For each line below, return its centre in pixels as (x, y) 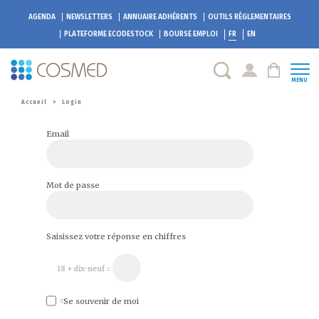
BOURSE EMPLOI (191, 34)
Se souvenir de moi (100, 301)
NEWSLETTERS (89, 17)
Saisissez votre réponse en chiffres (116, 236)
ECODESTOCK (130, 34)
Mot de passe (73, 185)
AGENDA (42, 17)
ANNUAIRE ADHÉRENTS (160, 17)
